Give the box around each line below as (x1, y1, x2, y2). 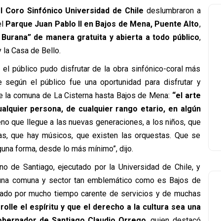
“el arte (172, 91, 201, 100)
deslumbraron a (143, 6, 201, 15)
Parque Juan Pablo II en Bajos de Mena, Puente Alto (5, 19, 199, 29)
